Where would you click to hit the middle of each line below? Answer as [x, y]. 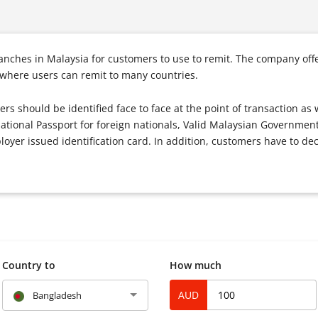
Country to [28, 265]
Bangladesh [57, 296]
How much [196, 265]
